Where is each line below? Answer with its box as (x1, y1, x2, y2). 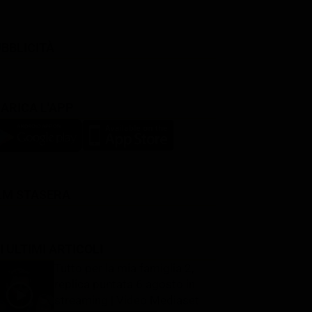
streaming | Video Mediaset (54, 292, 199, 307)
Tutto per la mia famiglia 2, (54, 260, 194, 275)
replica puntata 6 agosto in (54, 276, 195, 291)
